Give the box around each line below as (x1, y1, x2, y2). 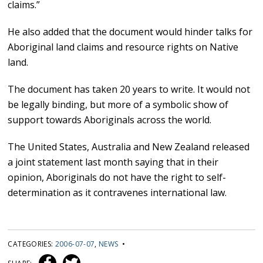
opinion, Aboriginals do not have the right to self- (8, 171, 227, 184)
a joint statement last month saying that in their (8, 156, 219, 169)
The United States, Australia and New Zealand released (8, 140, 250, 154)
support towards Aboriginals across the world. (8, 113, 212, 127)
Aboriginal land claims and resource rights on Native (8, 41, 239, 54)
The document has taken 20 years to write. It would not (8, 83, 251, 96)
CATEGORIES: (8, 239, 55, 249)
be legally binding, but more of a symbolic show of (8, 98, 229, 112)
